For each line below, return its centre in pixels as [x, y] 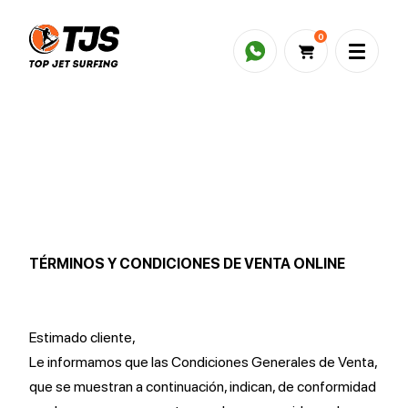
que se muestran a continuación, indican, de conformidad [203, 387]
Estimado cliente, [82, 337]
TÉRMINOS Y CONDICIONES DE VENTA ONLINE [187, 264]
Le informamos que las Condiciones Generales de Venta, [203, 362]
